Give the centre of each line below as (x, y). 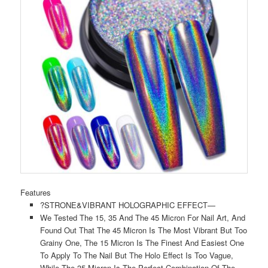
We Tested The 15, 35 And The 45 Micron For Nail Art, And (142, 218)
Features (36, 193)
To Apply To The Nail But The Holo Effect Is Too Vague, (136, 255)
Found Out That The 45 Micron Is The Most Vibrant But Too (143, 230)
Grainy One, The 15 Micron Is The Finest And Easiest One (142, 243)
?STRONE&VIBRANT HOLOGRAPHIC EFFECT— (127, 205)
